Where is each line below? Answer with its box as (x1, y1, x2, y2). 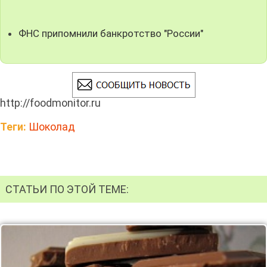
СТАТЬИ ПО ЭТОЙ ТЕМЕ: (5, 182, 129, 195)
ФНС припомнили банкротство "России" (18, 27, 204, 39)
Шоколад (29, 120, 75, 133)
